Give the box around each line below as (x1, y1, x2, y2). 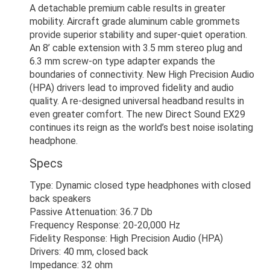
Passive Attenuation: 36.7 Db (30, 206, 152, 218)
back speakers (30, 193, 91, 204)
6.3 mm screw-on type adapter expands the (30, 55, 215, 67)
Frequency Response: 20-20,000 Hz (30, 219, 180, 231)
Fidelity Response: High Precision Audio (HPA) (30, 233, 223, 244)
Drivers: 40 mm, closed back (30, 246, 148, 257)
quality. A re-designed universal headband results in (30, 95, 244, 107)
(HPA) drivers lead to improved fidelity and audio (30, 82, 234, 93)
